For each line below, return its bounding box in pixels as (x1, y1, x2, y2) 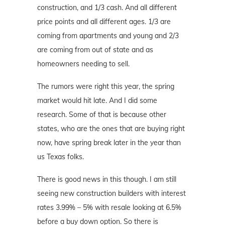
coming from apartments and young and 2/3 (37, 31, 179, 41)
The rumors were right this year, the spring (37, 82, 174, 91)
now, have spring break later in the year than (37, 138, 181, 148)
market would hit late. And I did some (37, 96, 157, 105)
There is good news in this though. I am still (37, 175, 176, 184)
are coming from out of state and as (37, 45, 153, 55)
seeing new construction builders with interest (37, 189, 186, 198)
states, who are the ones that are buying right (37, 124, 185, 134)
